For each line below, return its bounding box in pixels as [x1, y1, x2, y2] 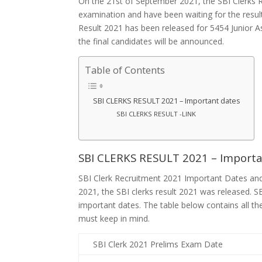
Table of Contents [85, 63, 166, 77]
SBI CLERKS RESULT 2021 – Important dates [93, 96, 243, 106]
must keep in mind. [78, 213, 150, 224]
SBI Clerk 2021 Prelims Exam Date [93, 239, 223, 250]
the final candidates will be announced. [78, 36, 225, 47]
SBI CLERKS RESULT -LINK [116, 109, 198, 119]
